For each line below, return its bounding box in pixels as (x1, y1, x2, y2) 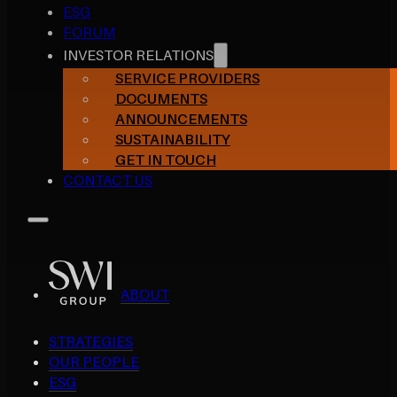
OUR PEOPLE (49, 352, 140, 370)
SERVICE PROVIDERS (114, 68, 260, 87)
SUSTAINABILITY (114, 129, 230, 148)
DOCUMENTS (114, 89, 207, 107)
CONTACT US (63, 170, 153, 189)
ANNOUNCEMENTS (114, 109, 247, 128)
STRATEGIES (49, 331, 134, 350)
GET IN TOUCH (114, 150, 216, 168)
